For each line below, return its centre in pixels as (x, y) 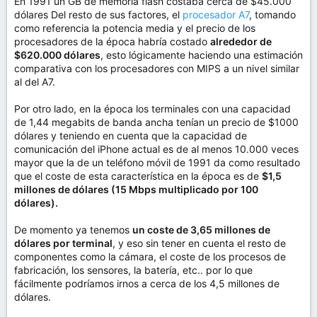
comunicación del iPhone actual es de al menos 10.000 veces (156, 149)
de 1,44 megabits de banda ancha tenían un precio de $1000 (156, 122)
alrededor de (241, 41)
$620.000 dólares (57, 55)
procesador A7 (216, 15)
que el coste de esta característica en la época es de (138, 176)
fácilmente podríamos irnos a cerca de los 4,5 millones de (147, 283)
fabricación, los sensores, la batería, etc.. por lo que (133, 270)
